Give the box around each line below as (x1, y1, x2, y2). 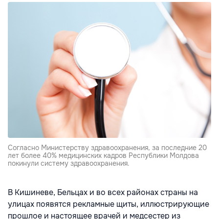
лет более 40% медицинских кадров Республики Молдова (8, 151, 199, 160)
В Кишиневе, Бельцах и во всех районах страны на (8, 187, 198, 197)
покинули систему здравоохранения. (8, 158, 130, 168)
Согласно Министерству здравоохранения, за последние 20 (8, 143, 207, 152)
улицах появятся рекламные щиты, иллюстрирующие (8, 198, 209, 209)
